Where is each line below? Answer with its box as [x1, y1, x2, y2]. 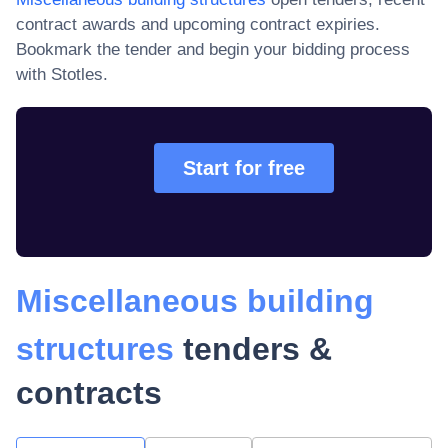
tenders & [174, 331, 332, 367]
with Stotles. [16, 65, 108, 84]
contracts [16, 375, 162, 411]
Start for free [183, 157, 305, 179]
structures [16, 331, 174, 367]
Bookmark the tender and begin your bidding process [16, 40, 410, 59]
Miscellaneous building [16, 283, 374, 319]
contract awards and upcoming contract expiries [16, 15, 375, 34]
